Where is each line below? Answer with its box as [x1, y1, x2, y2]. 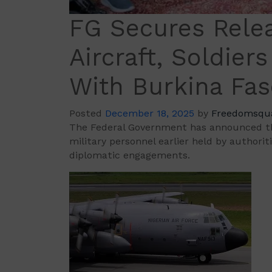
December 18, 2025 [105, 107, 194, 120]
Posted [69, 107, 105, 120]
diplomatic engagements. [69, 149, 190, 161]
